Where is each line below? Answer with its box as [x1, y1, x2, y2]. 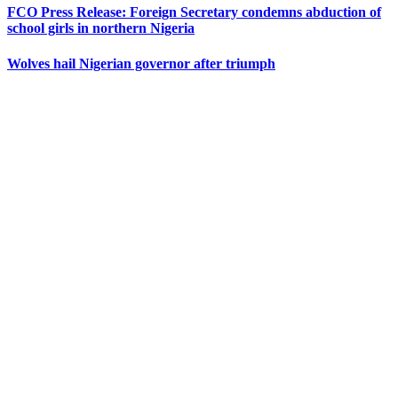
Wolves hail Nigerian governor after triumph [7, 55, 275, 71]
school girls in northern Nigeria [7, 20, 195, 36]
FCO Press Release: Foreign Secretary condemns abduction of [7, 4, 381, 20]
